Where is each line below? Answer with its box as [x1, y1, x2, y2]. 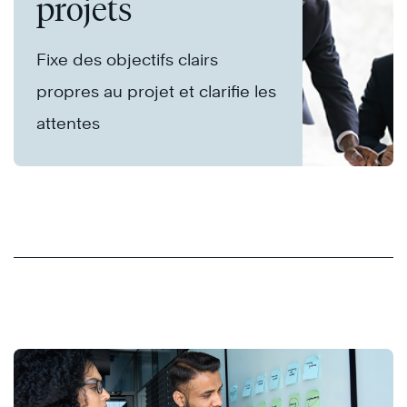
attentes [36, 114, 100, 134]
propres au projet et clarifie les [36, 82, 276, 102]
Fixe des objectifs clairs [36, 50, 218, 70]
